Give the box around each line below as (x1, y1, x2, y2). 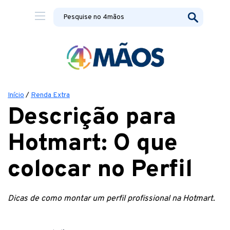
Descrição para (8, 103, 176, 133)
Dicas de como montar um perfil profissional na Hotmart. (8, 194, 215, 204)
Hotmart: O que (8, 129, 178, 159)
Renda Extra (31, 91, 70, 100)
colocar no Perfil (8, 155, 193, 185)
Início (8, 91, 24, 100)
